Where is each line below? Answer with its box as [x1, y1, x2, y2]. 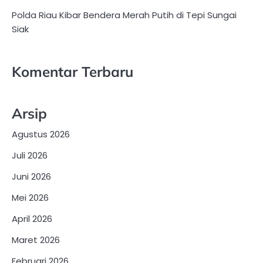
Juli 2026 [12, 149, 48, 161]
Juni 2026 [12, 170, 51, 183]
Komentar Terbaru [12, 62, 133, 80]
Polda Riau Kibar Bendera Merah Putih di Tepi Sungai [12, 9, 237, 22]
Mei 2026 [12, 191, 49, 204]
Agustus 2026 [12, 127, 70, 140]
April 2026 [12, 212, 52, 225]
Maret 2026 [12, 233, 60, 246]
